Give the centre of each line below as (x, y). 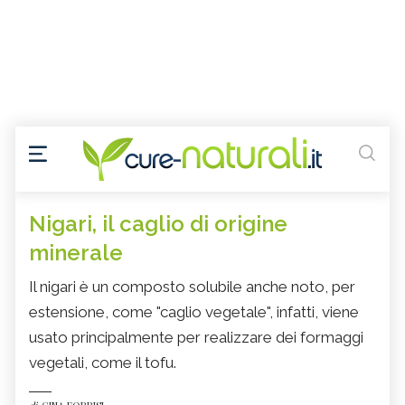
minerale (76, 253)
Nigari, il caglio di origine (158, 224)
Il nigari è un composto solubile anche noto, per (192, 287)
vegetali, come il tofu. (103, 363)
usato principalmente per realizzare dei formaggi (196, 338)
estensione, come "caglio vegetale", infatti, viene (194, 312)
